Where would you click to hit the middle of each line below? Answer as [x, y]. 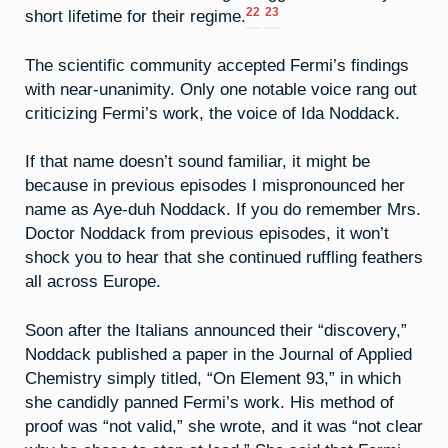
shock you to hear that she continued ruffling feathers [224, 257]
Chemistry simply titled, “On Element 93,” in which [213, 378]
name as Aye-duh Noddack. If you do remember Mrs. [223, 209]
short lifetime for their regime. [135, 15]
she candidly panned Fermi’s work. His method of [209, 402]
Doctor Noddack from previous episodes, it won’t [207, 233]
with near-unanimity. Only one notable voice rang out [221, 88]
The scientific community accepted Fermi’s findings [217, 64]
